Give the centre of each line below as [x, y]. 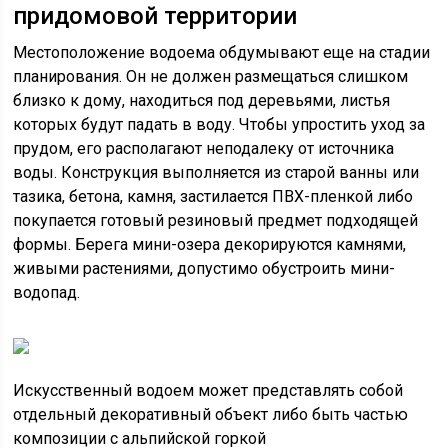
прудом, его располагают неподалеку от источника [204, 148]
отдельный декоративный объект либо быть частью [211, 414]
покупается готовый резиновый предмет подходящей [216, 220]
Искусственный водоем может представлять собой [208, 390]
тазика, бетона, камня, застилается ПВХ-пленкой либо [213, 196]
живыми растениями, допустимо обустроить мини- [204, 268]
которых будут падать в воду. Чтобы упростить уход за [219, 124]
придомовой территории [155, 16]
